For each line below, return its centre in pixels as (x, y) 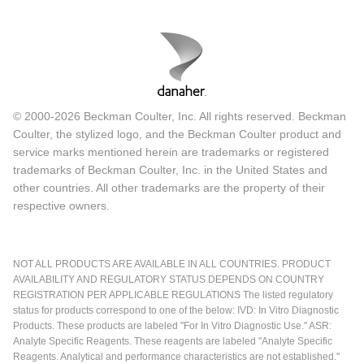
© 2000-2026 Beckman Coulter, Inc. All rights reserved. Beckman (180, 116)
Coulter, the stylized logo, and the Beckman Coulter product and (177, 134)
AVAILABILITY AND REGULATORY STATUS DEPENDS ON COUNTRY (169, 279)
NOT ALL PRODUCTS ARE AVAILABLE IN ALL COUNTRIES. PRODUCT (172, 264)
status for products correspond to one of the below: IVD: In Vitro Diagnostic (176, 310)
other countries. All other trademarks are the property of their (169, 187)
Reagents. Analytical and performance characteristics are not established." (176, 356)
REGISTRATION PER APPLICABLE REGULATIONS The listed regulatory (173, 295)
